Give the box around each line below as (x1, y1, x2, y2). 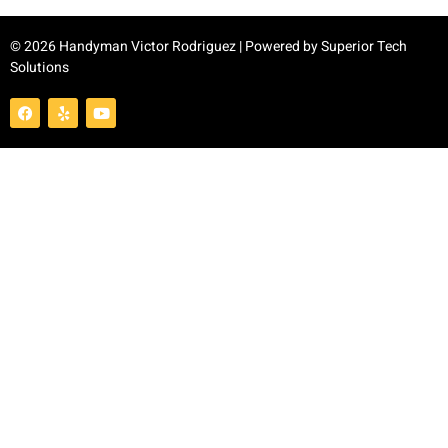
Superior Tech (321, 36, 407, 58)
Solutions (10, 57, 69, 79)
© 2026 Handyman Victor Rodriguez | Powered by (10, 36, 321, 58)
